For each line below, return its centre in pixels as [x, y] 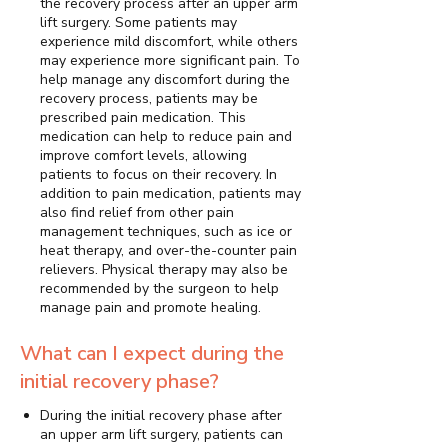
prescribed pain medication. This [143, 118]
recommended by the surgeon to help [159, 289]
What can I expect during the [152, 354]
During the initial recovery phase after [161, 416]
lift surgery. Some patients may [138, 23]
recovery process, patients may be [149, 99]
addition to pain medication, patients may [170, 194]
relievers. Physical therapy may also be [164, 270]
